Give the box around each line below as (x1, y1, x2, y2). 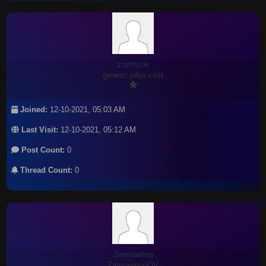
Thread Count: (18, 166, 73, 175)
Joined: (18, 105, 48, 114)
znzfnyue (117, 60, 149, 69)
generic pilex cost (103, 71, 163, 80)
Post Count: (19, 145, 65, 154)
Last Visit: (19, 125, 59, 134)
